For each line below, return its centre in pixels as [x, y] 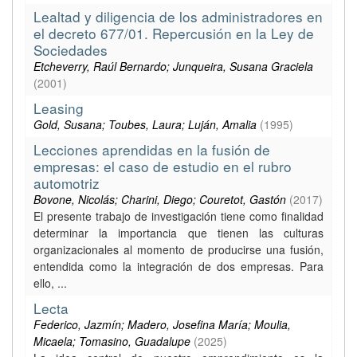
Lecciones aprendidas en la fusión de [152, 149]
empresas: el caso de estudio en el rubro [163, 166]
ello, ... [50, 283]
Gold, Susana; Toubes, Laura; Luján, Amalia [145, 124]
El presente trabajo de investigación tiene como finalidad [178, 216]
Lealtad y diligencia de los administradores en [178, 16]
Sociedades [71, 50]
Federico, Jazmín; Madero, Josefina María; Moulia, [162, 324]
